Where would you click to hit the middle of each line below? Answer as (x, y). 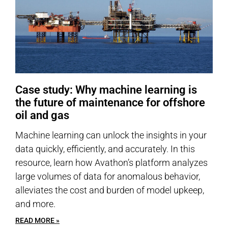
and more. (35, 204)
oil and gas (42, 115)
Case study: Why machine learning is (106, 90)
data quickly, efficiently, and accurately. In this (105, 149)
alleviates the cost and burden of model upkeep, (110, 190)
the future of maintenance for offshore (110, 103)
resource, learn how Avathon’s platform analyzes (111, 163)
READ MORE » (37, 220)
